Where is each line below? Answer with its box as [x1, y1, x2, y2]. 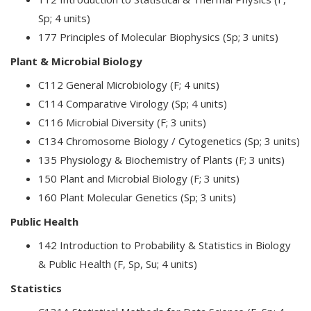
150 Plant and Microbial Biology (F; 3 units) [38, 171, 239, 185]
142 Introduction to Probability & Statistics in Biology [38, 238, 291, 252]
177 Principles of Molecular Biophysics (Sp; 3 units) [38, 30, 278, 44]
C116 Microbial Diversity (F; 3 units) [38, 115, 206, 129]
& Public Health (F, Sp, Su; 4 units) [38, 257, 200, 271]
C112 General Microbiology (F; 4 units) [38, 78, 219, 92]
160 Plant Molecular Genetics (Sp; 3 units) [38, 190, 236, 204]
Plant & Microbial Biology [10, 54, 142, 68]
